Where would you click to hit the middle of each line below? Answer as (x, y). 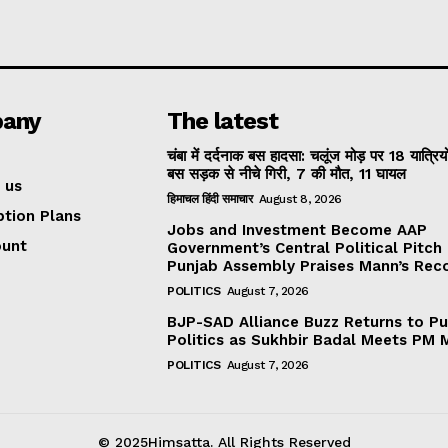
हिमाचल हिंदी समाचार (210, 199)
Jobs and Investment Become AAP (297, 230)
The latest (223, 121)
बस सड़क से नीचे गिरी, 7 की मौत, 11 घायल (287, 174)
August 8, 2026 (300, 199)
